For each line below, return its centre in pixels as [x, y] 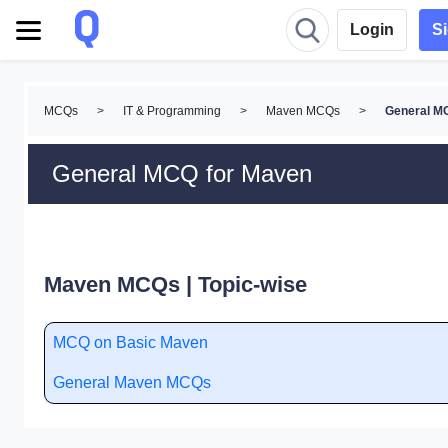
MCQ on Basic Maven [130, 342]
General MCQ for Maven [182, 173]
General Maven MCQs [132, 382]
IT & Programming [172, 111]
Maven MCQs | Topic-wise [175, 284]
